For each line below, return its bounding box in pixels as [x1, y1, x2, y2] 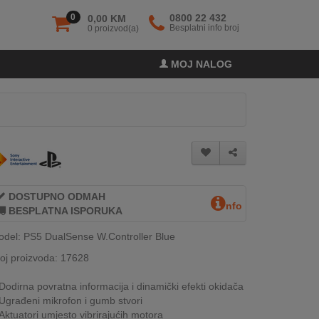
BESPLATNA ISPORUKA [6, 205, 122, 216]
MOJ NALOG [167, 58, 232, 70]
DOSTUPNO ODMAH [6, 191, 105, 202]
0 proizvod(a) [87, 23, 139, 33]
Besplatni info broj [169, 23, 239, 33]
